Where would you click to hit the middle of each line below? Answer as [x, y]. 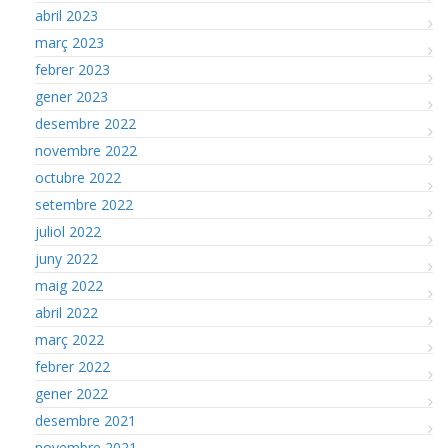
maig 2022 [69, 285]
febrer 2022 [72, 366]
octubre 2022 [78, 177]
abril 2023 [66, 15]
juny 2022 [66, 258]
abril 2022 [66, 312]
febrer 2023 [72, 69]
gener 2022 [71, 393]
